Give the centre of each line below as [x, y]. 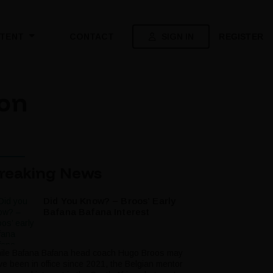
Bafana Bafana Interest [97, 212]
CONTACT [92, 37]
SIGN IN [177, 36]
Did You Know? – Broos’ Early [110, 201]
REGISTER [241, 36]
